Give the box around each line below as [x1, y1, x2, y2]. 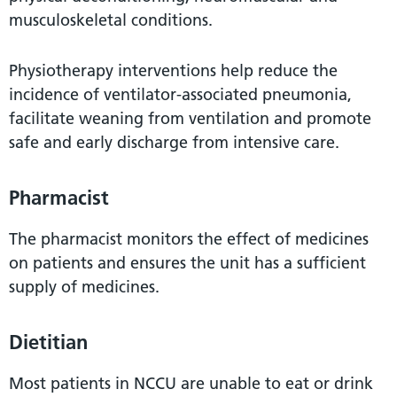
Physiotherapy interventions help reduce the [9, 59, 338, 81]
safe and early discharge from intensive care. [9, 131, 339, 152]
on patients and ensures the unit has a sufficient [9, 252, 366, 273]
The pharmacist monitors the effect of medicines [9, 228, 369, 249]
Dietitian [9, 329, 88, 354]
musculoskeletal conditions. [9, 9, 213, 30]
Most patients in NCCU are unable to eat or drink [9, 372, 373, 393]
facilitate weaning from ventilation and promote [9, 107, 371, 128]
